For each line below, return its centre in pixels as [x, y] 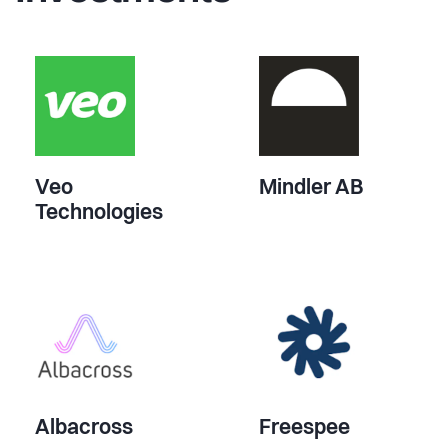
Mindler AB [311, 188]
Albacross [84, 428]
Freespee [304, 428]
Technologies [99, 213]
